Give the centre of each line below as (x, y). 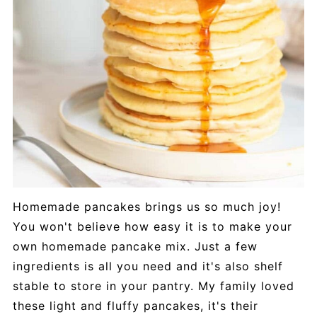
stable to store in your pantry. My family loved (153, 286)
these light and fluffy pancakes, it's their (135, 306)
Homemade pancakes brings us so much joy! (146, 207)
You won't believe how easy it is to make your (152, 227)
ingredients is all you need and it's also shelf (148, 266)
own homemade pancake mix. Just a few (135, 247)
